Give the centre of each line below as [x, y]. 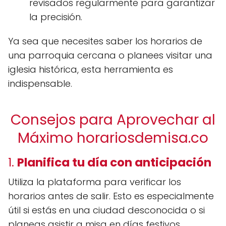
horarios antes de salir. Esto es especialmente [111, 196]
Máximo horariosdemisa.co [113, 138]
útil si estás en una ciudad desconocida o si [106, 210]
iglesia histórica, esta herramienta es [91, 69]
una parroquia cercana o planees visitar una [110, 55]
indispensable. [40, 83]
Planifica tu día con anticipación [114, 162]
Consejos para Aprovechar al [113, 120]
